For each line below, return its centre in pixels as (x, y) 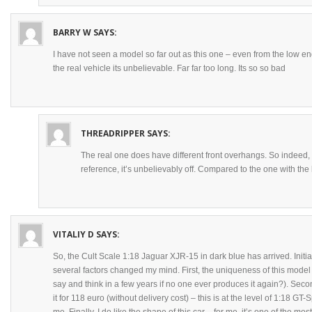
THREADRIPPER (113, 133)
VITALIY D (73, 234)
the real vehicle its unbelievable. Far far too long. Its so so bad (169, 68)
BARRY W (72, 32)
